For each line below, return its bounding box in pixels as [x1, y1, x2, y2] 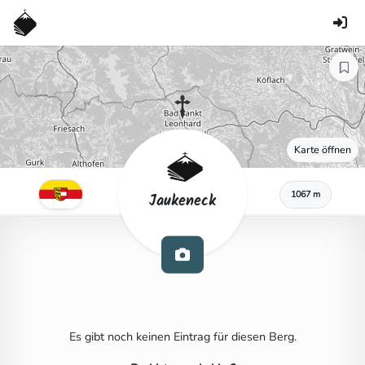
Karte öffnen [294, 143, 351, 156]
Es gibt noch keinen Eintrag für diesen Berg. [68, 328, 297, 345]
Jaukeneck [149, 189, 216, 213]
